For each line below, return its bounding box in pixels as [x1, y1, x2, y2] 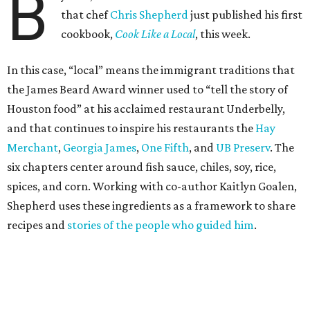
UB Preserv [216, 140, 270, 155]
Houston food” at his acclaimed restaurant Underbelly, [7, 102, 285, 116]
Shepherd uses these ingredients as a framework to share [7, 199, 295, 213]
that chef [61, 8, 111, 22]
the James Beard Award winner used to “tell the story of [7, 82, 288, 97]
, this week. [195, 27, 251, 42]
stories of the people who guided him [67, 218, 254, 232]
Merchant [7, 140, 58, 155]
